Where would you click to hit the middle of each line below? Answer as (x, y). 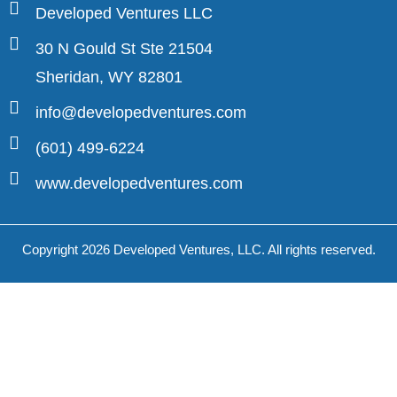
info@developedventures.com (141, 113)
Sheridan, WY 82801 (109, 77)
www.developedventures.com (139, 183)
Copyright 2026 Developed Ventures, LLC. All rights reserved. (198, 249)
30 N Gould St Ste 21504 (124, 49)
